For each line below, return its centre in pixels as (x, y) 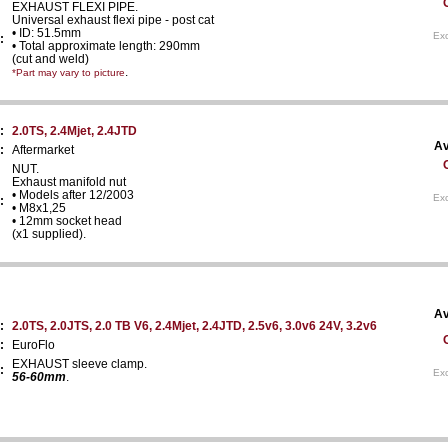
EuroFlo (33, 344)
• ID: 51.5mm (46, 32)
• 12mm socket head (67, 220)
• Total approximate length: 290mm (106, 45)
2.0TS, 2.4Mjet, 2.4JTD (74, 130)
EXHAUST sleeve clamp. (79, 363)
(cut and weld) (50, 58)
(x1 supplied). (49, 233)
